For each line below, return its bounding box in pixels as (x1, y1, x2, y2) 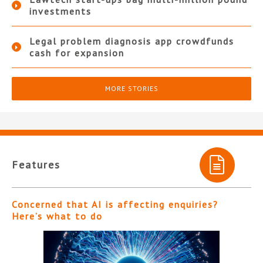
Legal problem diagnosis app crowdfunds (29, 35, 234, 48)
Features (12, 158, 60, 172)
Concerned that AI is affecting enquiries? (12, 198, 218, 211)
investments (29, 5, 92, 18)
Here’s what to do (12, 210, 103, 222)
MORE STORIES (104, 84, 159, 93)
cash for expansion (29, 47, 124, 59)
